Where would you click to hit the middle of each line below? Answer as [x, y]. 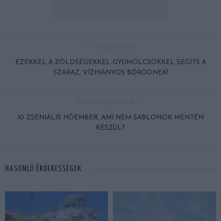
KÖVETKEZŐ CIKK [106, 102]
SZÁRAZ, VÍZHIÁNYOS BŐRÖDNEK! [110, 73]
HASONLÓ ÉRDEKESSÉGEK [43, 169]
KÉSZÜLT [110, 128]
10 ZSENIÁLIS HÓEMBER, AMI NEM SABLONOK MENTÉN [110, 117]
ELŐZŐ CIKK [115, 46]
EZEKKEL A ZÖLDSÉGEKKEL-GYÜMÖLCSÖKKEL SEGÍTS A [110, 62]
